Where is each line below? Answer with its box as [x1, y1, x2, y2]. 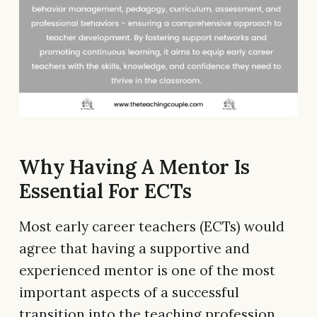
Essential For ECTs [19, 178, 192, 204]
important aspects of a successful [19, 283, 239, 301]
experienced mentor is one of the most [19, 261, 275, 279]
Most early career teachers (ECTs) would [19, 217, 284, 235]
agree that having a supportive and [19, 239, 250, 257]
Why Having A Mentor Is [19, 154, 250, 180]
